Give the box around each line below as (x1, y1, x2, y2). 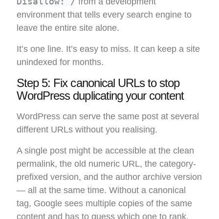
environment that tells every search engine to (17, 10, 192, 20)
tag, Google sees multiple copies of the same (17, 198, 192, 209)
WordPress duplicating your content (17, 89, 184, 103)
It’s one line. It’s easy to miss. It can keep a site (17, 44, 200, 54)
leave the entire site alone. (17, 23, 119, 33)
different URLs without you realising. (17, 125, 157, 135)
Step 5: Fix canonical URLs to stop (17, 76, 180, 90)
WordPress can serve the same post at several (17, 111, 199, 122)
